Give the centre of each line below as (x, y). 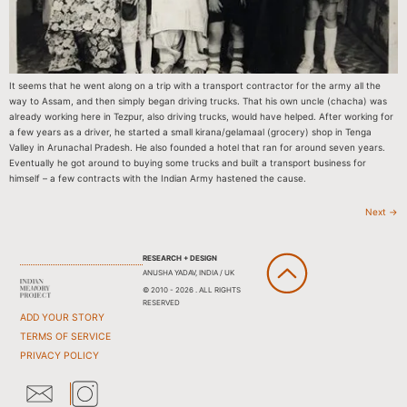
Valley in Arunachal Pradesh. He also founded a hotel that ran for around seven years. (197, 148)
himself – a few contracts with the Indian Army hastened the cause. (158, 179)
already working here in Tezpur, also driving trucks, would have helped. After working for (201, 117)
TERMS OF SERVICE (66, 336)
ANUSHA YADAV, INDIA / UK (188, 272)
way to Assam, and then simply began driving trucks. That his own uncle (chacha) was (198, 101)
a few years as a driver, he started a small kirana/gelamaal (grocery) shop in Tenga (190, 132)
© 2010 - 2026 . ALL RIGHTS (191, 289)
